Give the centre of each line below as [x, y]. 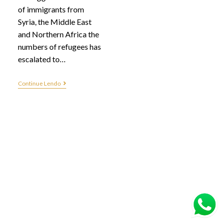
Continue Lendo [39, 83]
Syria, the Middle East [55, 21]
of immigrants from [51, 9]
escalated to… [42, 59]
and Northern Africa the [58, 34]
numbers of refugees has [59, 46]
